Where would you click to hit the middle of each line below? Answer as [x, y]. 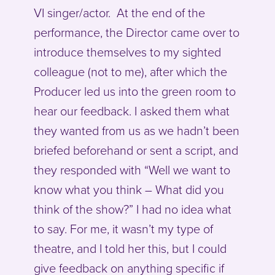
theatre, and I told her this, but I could [130, 250]
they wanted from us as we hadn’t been [137, 132]
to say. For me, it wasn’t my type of [123, 230]
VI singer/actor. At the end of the [119, 14]
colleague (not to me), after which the [130, 73]
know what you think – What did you [129, 191]
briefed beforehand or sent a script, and [136, 151]
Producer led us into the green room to [135, 92]
